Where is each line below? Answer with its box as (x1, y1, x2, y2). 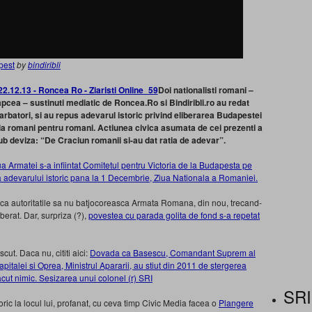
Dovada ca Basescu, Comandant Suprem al (90, 247, 256, 258)
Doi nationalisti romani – (157, 84, 253, 96)
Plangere (219, 297, 253, 309)
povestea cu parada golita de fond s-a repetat (88, 209, 260, 221)
